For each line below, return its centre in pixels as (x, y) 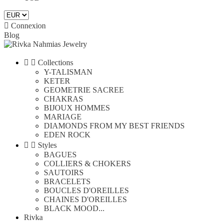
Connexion (28, 26)
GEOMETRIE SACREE (84, 90)
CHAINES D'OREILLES (85, 199)
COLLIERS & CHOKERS (87, 164)
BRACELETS (67, 181)
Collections (56, 62)
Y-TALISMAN (68, 72)
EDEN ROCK (67, 135)
